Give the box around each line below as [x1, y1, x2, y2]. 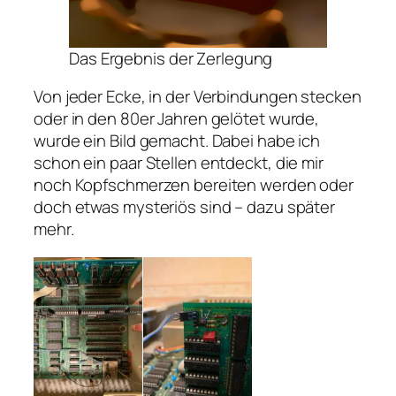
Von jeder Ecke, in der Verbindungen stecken [34, 85, 362, 109]
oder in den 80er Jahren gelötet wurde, [34, 107, 320, 131]
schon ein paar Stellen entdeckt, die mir [34, 151, 324, 175]
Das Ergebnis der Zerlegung [69, 46, 273, 70]
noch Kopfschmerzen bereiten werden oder [34, 173, 354, 197]
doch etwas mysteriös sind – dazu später [34, 195, 336, 219]
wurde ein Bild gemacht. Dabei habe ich [34, 129, 321, 153]
